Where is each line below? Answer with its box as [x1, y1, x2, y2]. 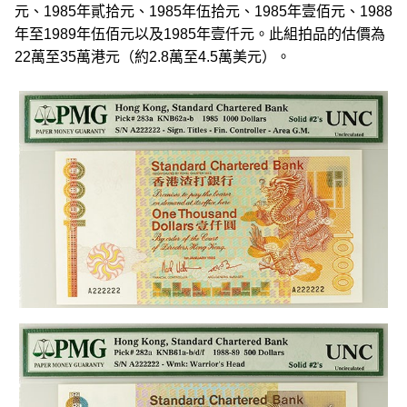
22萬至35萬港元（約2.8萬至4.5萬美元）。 [15, 49, 291, 65]
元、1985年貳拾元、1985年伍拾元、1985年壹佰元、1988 [15, 4, 392, 19]
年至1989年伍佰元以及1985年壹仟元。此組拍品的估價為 [15, 26, 385, 42]
